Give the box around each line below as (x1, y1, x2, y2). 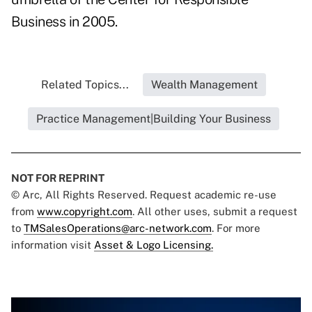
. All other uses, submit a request (132, 205, 297, 218)
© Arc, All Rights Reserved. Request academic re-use (11, 189, 276, 201)
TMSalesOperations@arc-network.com (24, 222, 212, 235)
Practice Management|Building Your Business (36, 112, 271, 126)
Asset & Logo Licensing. (94, 239, 213, 251)
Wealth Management (150, 78, 258, 92)
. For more (212, 222, 260, 235)
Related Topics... (40, 78, 129, 92)
